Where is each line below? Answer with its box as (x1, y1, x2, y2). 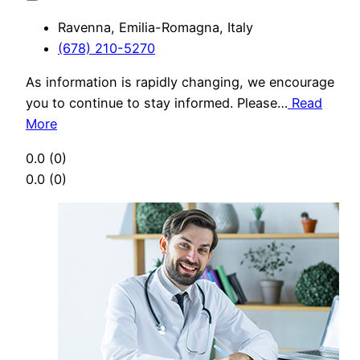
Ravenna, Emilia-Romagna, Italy (58, 19, 253, 36)
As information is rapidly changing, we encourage (26, 74, 334, 91)
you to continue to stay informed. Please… (26, 95, 288, 112)
